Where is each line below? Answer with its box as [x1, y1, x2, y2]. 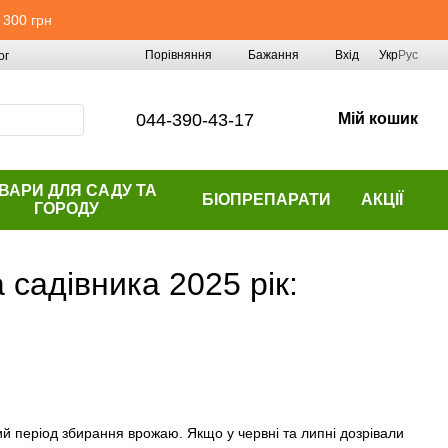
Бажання [248, 48, 299, 62]
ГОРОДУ [34, 200, 100, 217]
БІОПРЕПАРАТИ [202, 191, 331, 208]
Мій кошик [338, 110, 418, 127]
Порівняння [145, 47, 212, 62]
